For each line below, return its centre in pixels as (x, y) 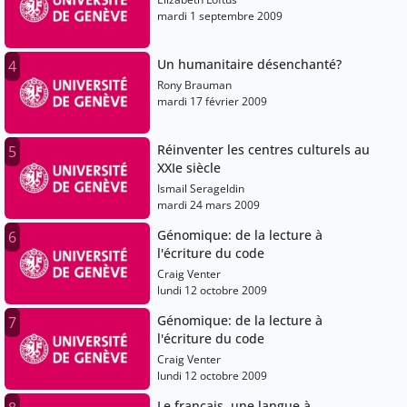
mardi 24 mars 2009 (209, 205)
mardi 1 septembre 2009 (220, 16)
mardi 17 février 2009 (213, 102)
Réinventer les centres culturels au (264, 150)
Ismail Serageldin (201, 189)
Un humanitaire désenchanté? (250, 65)
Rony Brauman (195, 85)
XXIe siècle (189, 168)
